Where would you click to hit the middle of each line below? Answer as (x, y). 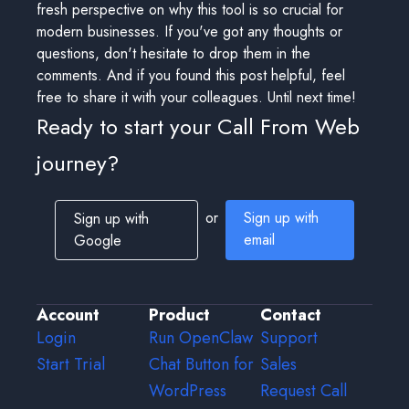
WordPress (187, 391)
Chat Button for (201, 364)
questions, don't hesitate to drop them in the (173, 53)
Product (179, 315)
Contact (291, 315)
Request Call (304, 391)
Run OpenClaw (200, 338)
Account (68, 315)
